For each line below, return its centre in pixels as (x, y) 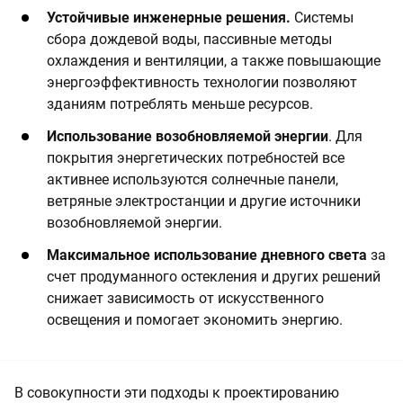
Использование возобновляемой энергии (188, 137)
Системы (322, 18)
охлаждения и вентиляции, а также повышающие (214, 61)
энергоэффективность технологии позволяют (202, 83)
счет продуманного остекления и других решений (214, 277)
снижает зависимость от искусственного (185, 299)
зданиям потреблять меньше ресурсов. (180, 104)
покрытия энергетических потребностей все (196, 158)
